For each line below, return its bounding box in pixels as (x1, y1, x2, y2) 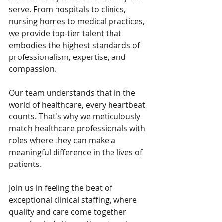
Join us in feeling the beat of (9, 182, 114, 193)
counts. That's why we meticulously (9, 111, 142, 122)
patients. (9, 159, 42, 169)
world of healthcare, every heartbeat (9, 99, 147, 110)
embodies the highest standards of (9, 40, 142, 51)
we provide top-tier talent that (9, 28, 123, 39)
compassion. (9, 63, 56, 74)
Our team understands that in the (9, 87, 137, 98)
